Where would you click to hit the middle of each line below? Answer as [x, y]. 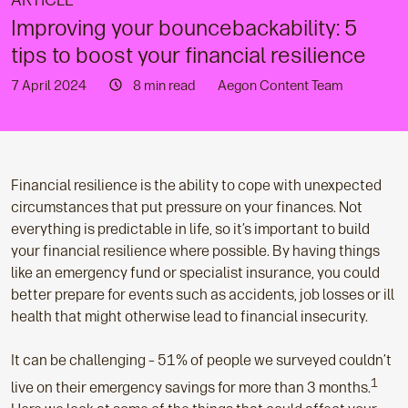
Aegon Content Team [280, 86]
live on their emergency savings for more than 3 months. [191, 388]
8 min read [164, 86]
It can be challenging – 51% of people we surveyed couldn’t [201, 360]
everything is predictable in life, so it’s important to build [190, 229]
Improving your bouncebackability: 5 [184, 28]
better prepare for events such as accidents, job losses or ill [203, 295]
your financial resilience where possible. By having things [195, 251]
